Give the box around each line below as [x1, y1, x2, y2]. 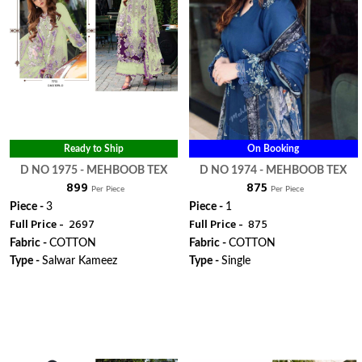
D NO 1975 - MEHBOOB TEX [80, 165, 168, 176]
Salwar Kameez [42, 255, 117, 267]
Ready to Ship [64, 144, 124, 154]
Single [221, 255, 251, 267]
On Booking [247, 144, 300, 154]
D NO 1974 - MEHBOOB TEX [259, 165, 347, 176]
